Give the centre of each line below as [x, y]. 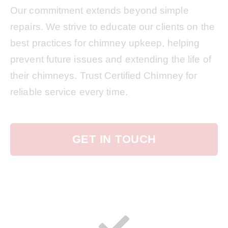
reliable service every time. [69, 92]
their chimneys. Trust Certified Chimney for [104, 76]
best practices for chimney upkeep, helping [105, 43]
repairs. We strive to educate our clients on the [112, 27]
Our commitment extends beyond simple [99, 10]
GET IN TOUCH [114, 139]
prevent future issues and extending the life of [111, 59]
